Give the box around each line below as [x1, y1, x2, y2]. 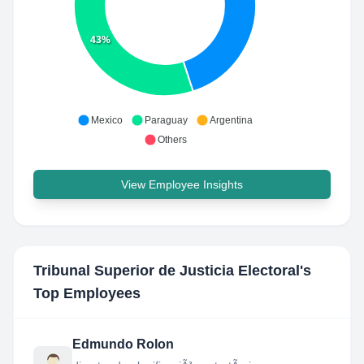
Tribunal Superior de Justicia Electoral [33, 262, 300, 279]
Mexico [91, 115, 123, 126]
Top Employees [33, 285, 141, 301]
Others [157, 134, 187, 145]
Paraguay [145, 115, 188, 126]
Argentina [210, 115, 253, 126]
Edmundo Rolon [72, 337, 174, 351]
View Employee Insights [121, 178, 243, 191]
